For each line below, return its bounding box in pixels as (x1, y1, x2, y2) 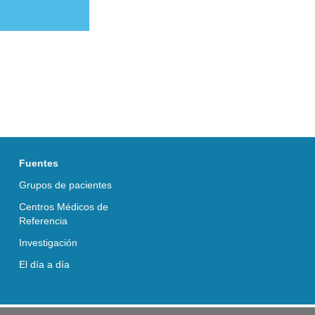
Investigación (19, 236, 77, 248)
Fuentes (19, 157, 58, 169)
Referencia (19, 214, 67, 226)
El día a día (19, 258, 70, 270)
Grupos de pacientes (19, 179, 112, 191)
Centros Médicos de (19, 200, 108, 212)
